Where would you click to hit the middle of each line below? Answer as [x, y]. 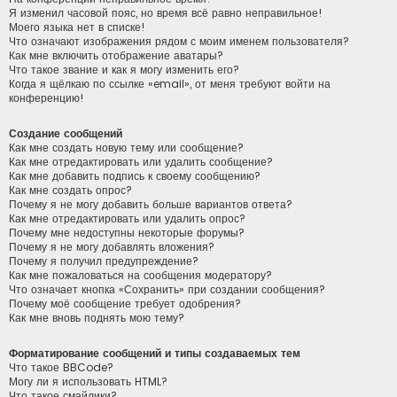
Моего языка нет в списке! [77, 27]
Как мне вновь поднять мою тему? [97, 317]
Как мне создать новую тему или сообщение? [126, 147]
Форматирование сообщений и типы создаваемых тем [155, 354]
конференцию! [47, 97]
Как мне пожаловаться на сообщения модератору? [140, 275]
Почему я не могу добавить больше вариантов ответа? [151, 204]
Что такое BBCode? [61, 368]
